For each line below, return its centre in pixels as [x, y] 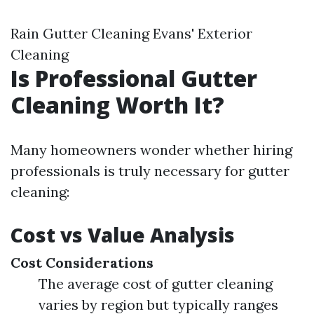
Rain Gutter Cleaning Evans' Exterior [131, 33]
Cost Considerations [82, 262]
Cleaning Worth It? [117, 105]
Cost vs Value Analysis [123, 235]
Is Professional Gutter [134, 78]
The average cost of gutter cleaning [156, 284]
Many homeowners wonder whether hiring [151, 150]
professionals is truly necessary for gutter [150, 171]
